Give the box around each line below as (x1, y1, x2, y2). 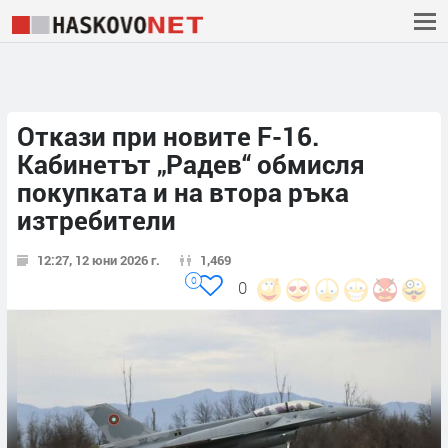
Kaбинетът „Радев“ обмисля (17, 147, 365, 182)
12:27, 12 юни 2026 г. (37, 251, 160, 270)
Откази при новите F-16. (17, 119, 320, 154)
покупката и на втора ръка (17, 175, 349, 210)
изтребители (17, 203, 176, 238)
